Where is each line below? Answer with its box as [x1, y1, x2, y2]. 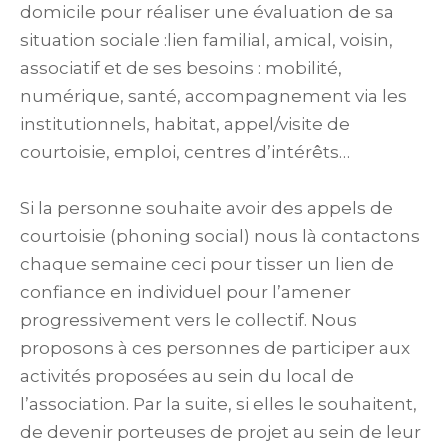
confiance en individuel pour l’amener [20, 281, 351, 302]
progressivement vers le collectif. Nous [20, 309, 357, 330]
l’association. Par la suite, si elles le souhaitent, [20, 393, 417, 414]
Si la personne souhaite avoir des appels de [20, 197, 393, 218]
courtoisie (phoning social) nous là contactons [20, 225, 420, 246]
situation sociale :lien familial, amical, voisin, [20, 30, 393, 51]
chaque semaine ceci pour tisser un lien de [20, 253, 394, 274]
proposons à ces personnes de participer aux [20, 337, 410, 358]
